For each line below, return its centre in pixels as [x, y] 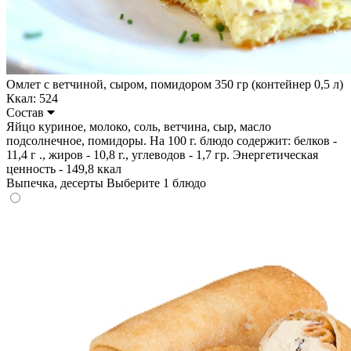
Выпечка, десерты [56, 183]
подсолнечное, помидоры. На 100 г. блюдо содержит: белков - [172, 140]
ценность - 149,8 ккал [64, 168]
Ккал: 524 [32, 98]
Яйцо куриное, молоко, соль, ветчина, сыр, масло [139, 126]
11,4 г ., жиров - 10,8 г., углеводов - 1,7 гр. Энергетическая [162, 154]
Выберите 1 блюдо [156, 183]
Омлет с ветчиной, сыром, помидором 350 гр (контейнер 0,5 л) [175, 84]
